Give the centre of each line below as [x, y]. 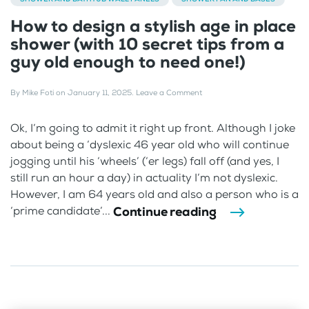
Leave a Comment [169, 92]
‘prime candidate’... [62, 211]
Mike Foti [38, 92]
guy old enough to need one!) [128, 62]
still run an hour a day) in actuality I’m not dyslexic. [144, 177]
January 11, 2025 [100, 92]
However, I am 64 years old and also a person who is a [154, 194]
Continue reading [165, 211]
